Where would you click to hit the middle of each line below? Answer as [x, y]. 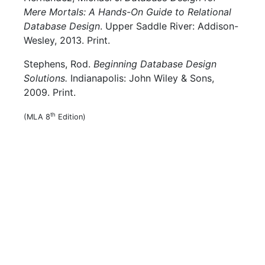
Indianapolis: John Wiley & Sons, [141, 78]
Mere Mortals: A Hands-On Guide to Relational [128, 12]
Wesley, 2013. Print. [67, 40]
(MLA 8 [37, 117]
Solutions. [46, 78]
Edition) [71, 117]
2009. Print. [50, 92]
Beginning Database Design [155, 64]
